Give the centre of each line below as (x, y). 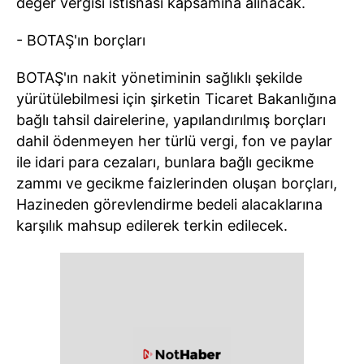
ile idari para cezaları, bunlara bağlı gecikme (165, 162)
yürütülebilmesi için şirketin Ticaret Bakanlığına (176, 99)
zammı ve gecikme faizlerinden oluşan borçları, (177, 183)
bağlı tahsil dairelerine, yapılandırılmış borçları (171, 120)
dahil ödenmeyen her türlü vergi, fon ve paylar (174, 141)
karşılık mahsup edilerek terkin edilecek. (152, 225)
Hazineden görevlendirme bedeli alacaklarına (169, 204)
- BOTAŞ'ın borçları (81, 40)
